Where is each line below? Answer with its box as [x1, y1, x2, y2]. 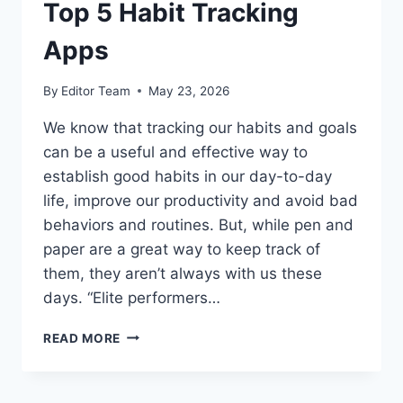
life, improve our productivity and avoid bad [43, 191, 358, 210]
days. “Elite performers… [43, 288, 220, 307]
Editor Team [61, 83, 131, 98]
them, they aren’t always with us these [43, 264, 322, 282]
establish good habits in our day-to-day [43, 166, 332, 185]
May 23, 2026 [148, 83, 230, 98]
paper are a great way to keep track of [43, 239, 320, 258]
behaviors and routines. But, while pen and [43, 215, 354, 234]
